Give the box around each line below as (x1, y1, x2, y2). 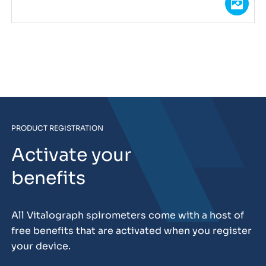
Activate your (11, 143, 131, 166)
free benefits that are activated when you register (11, 224, 252, 237)
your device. (11, 239, 71, 252)
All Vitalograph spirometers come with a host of (11, 208, 244, 221)
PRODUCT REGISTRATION (11, 123, 103, 132)
